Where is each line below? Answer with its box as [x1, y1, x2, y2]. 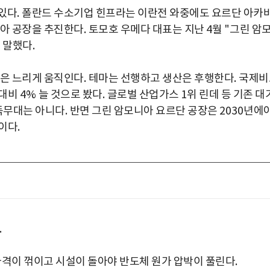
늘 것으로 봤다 [38, 88, 102, 101]
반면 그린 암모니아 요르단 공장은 [69, 104, 219, 118]
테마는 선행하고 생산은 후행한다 [88, 72, 234, 85]
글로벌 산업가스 [107, 88, 181, 101]
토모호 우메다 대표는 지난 [88, 23, 206, 36]
